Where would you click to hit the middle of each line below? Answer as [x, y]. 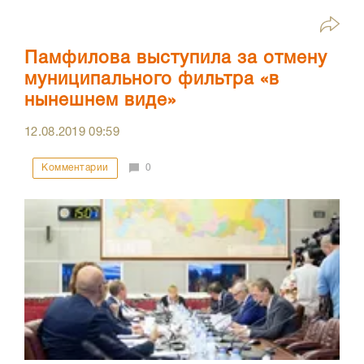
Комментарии [75, 167]
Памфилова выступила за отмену [176, 58]
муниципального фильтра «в [152, 79]
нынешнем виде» [100, 100]
